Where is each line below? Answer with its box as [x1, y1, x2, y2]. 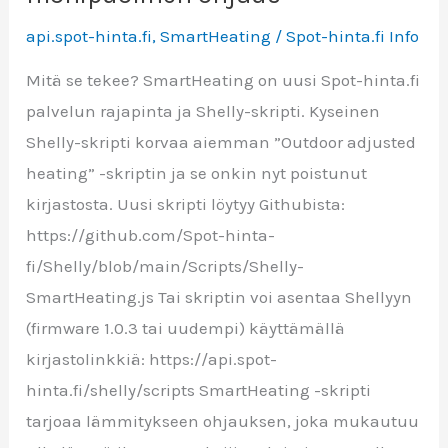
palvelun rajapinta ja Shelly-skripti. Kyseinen [26, 100, 381, 121]
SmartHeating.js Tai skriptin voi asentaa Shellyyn [26, 286, 413, 307]
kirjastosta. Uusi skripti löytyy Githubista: [26, 193, 346, 214]
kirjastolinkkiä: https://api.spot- [26, 348, 278, 369]
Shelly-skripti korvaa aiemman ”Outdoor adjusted [26, 131, 417, 152]
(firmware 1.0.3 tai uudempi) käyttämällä [26, 317, 346, 338]
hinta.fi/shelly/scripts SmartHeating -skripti [26, 379, 372, 400]
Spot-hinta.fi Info [286, 25, 420, 46]
